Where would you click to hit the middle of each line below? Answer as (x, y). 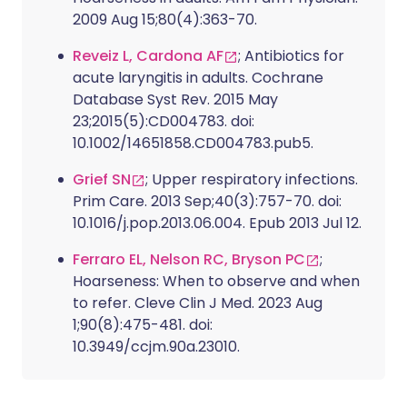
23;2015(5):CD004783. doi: (164, 121)
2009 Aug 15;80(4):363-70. (165, 20)
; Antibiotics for (291, 56)
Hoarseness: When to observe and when (216, 281)
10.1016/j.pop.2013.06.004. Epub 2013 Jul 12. (217, 223)
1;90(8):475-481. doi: (143, 325)
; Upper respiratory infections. (252, 179)
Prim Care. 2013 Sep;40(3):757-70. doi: (207, 201)
